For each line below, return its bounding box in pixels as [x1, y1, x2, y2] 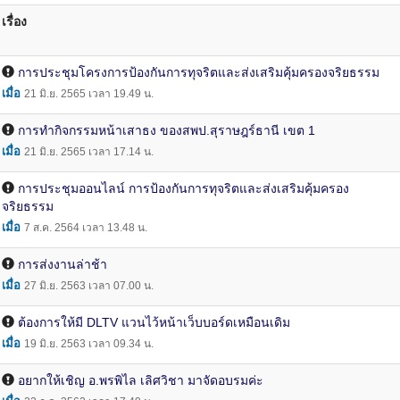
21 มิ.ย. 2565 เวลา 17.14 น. [24, 146, 154, 158]
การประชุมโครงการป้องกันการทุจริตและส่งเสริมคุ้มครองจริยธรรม [18, 65, 379, 79]
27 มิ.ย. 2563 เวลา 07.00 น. [24, 279, 154, 292]
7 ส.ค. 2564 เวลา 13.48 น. [24, 221, 147, 234]
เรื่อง [2, 14, 27, 29]
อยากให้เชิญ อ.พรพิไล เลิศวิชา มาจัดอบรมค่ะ [18, 373, 263, 387]
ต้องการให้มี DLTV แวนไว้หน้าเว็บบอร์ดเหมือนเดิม [18, 315, 290, 329]
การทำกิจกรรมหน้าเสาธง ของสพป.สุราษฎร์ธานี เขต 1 [18, 123, 315, 137]
